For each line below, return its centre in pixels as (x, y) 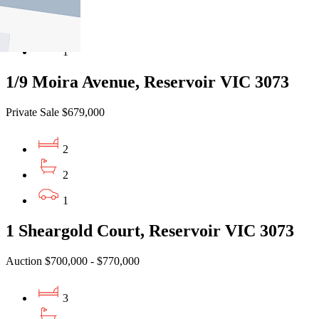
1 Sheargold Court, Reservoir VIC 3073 (150, 230)
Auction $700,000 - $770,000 (73, 261)
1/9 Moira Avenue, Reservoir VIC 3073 (147, 82)
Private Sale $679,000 (55, 112)
